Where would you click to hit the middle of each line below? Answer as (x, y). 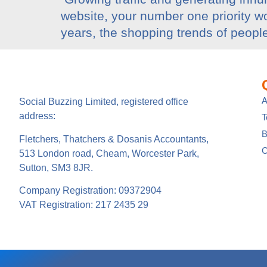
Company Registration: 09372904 (90, 191)
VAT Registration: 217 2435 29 (84, 205)
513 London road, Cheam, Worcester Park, (109, 153)
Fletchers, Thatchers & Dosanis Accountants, (114, 139)
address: (37, 116)
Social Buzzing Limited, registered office (104, 102)
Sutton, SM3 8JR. (56, 167)
